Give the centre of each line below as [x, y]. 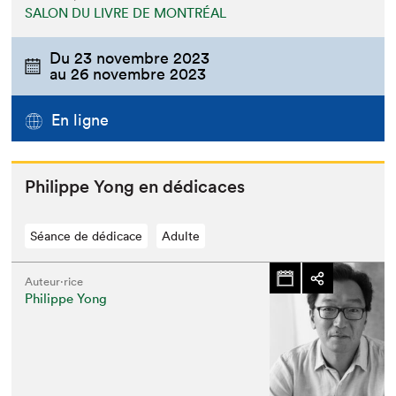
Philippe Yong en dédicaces [135, 187]
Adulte [181, 236]
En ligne [80, 120]
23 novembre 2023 [142, 58]
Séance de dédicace [87, 236]
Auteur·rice [54, 282]
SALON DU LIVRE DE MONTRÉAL [126, 13]
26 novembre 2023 [139, 74]
